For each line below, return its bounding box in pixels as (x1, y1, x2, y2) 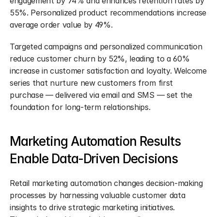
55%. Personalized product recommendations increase (10, 8, 206, 17)
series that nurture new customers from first (10, 78, 173, 88)
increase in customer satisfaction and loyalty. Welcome (10, 66, 207, 76)
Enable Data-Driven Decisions (10, 151, 178, 166)
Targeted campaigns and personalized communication (10, 42, 202, 51)
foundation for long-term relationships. (10, 102, 151, 112)
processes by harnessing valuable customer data (10, 190, 186, 200)
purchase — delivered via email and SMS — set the (10, 90, 192, 100)
